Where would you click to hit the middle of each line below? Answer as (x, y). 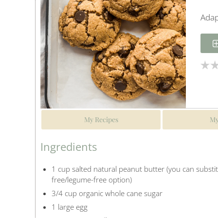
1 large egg (69, 207)
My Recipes (101, 120)
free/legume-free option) (91, 180)
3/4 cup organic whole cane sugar (107, 193)
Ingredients (69, 147)
